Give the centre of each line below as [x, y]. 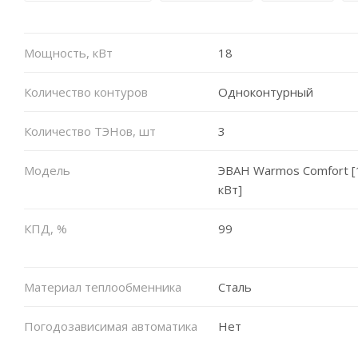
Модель [47, 170]
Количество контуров [86, 91]
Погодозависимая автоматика [111, 326]
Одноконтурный [265, 91]
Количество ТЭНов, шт [90, 131]
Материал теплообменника [103, 286]
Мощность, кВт [68, 52]
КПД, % [46, 228]
